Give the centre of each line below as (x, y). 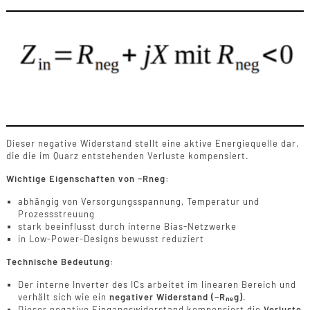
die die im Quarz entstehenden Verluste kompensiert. (127, 155)
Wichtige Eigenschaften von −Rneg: (88, 178)
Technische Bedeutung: (60, 261)
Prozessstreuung (56, 213)
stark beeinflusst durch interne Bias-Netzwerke (127, 226)
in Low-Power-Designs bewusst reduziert (111, 238)
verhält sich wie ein (63, 297)
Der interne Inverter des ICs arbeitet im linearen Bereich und (157, 284)
